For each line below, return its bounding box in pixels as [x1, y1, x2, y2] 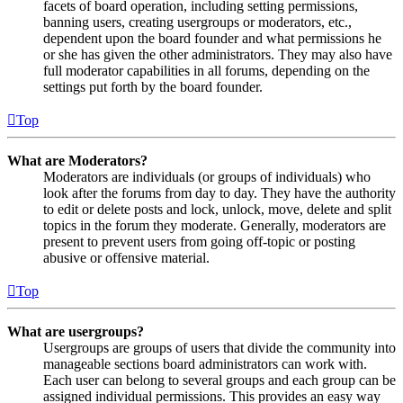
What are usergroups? [7, 324, 144, 340]
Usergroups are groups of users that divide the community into [43, 340, 396, 356]
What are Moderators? [7, 153, 148, 169]
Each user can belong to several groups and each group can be [43, 372, 396, 389]
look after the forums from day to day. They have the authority [43, 185, 396, 201]
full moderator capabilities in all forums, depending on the [43, 63, 370, 79]
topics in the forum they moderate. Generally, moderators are [43, 218, 386, 234]
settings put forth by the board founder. [43, 79, 263, 95]
